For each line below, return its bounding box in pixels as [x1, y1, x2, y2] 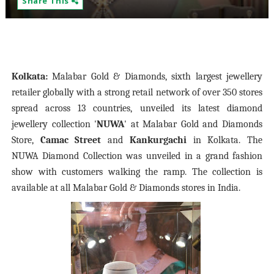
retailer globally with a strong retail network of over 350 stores [11, 87, 263, 98]
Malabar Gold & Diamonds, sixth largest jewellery [47, 71, 263, 82]
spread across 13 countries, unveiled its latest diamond [11, 103, 263, 114]
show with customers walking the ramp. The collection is [11, 166, 263, 177]
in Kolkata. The [193, 135, 263, 146]
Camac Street [40, 135, 108, 146]
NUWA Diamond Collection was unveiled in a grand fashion [11, 150, 263, 161]
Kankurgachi [129, 135, 193, 146]
